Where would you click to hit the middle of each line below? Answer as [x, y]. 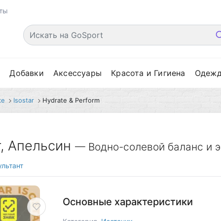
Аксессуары [77, 73]
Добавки [27, 73]
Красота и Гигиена [148, 73]
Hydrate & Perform [71, 100]
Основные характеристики [128, 202]
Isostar [23, 100]
